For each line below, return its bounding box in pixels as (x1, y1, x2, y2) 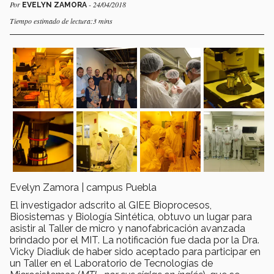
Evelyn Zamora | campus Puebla (10, 181, 157, 193)
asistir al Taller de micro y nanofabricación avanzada (10, 222, 245, 234)
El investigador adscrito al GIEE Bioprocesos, (10, 199, 212, 211)
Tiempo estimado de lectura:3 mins (10, 15, 113, 26)
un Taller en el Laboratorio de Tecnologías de (10, 257, 213, 269)
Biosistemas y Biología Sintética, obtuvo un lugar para (10, 210, 252, 223)
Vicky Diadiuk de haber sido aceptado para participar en (10, 245, 261, 257)
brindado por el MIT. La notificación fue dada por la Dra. (10, 234, 259, 246)
